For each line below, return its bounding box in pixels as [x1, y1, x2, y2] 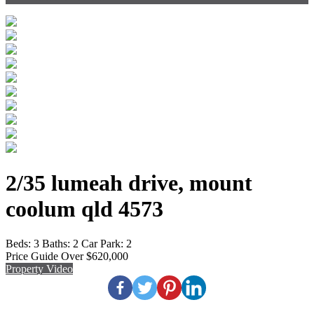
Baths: [42, 237, 70, 250]
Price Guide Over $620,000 [6, 250, 128, 262]
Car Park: [81, 237, 123, 250]
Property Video [6, 262, 73, 275]
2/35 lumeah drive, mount [6, 170, 252, 196]
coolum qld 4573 [6, 196, 163, 222]
